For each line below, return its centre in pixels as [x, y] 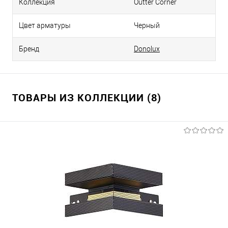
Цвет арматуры [45, 26]
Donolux [147, 49]
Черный [147, 26]
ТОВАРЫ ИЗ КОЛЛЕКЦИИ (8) [87, 98]
